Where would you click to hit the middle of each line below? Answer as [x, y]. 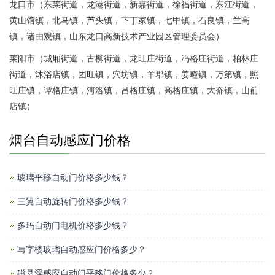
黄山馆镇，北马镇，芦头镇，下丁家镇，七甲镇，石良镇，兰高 [130, 21]
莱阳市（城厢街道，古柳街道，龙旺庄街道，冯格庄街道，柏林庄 [134, 59]
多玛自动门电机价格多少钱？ [73, 226]
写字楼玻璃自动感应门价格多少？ [82, 250]
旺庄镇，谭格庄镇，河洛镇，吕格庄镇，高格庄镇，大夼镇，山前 [134, 91]
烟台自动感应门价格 [70, 141]
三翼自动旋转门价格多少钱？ [73, 202]
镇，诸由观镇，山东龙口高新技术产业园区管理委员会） [117, 37]
